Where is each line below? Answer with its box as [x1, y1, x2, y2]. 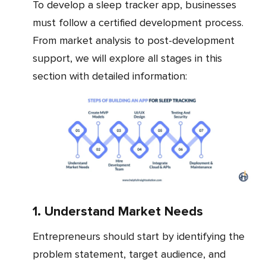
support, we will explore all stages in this [33, 51, 222, 65]
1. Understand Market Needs [33, 203, 203, 220]
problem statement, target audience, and [33, 247, 226, 261]
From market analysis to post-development [33, 33, 235, 47]
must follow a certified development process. [33, 15, 243, 29]
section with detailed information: [33, 69, 187, 83]
